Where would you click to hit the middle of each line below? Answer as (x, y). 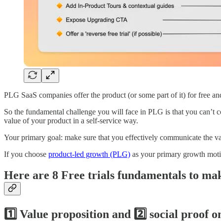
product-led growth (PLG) (89, 154)
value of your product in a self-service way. (71, 121)
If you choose (26, 154)
